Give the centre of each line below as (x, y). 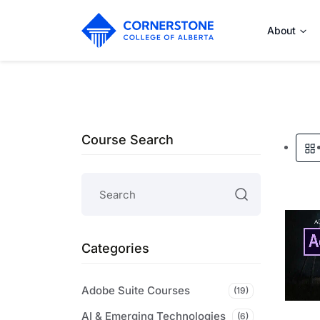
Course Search (127, 140)
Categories (115, 248)
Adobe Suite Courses (136, 290)
